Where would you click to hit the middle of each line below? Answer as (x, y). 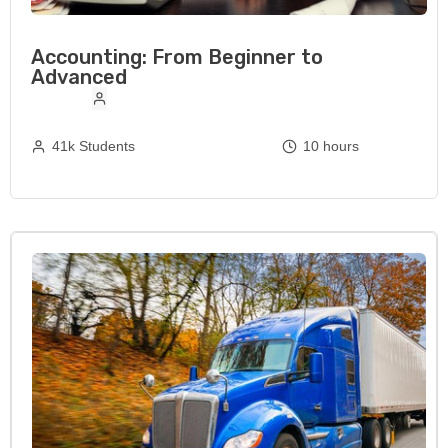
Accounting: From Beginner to (177, 56)
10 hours (331, 145)
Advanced (79, 76)
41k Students (93, 145)
